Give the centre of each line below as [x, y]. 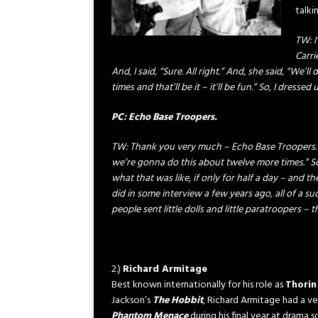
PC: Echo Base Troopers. [164, 117]
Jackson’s [132, 301]
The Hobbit [178, 301]
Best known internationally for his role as [198, 285]
